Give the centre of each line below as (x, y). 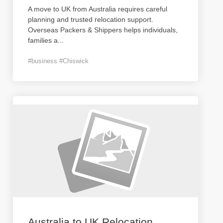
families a (43, 40)
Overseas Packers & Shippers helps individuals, (103, 30)
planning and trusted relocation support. (91, 19)
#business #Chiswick (58, 61)
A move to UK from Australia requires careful (98, 9)
